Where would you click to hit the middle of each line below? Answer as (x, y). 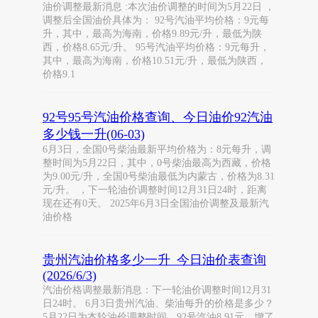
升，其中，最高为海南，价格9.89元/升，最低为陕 (152, 34)
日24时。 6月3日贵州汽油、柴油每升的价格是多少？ (158, 303)
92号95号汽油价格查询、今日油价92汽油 (158, 117)
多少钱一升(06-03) (94, 134)
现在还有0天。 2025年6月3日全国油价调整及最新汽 (156, 203)
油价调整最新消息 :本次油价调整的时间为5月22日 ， (159, 7)
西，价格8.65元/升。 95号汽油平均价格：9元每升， (156, 47)
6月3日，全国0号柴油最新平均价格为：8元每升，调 (157, 149)
